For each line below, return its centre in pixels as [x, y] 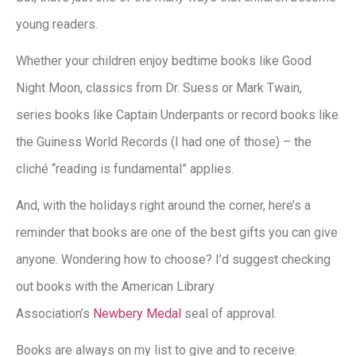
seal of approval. [229, 313]
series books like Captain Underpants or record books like [177, 114]
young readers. [57, 24]
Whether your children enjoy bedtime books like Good [164, 60]
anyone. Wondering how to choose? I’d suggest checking [173, 259]
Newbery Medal [137, 313]
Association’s [54, 313]
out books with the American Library [115, 286]
